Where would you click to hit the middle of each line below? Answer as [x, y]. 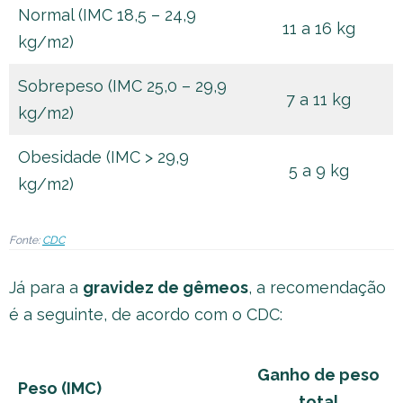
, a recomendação [317, 287]
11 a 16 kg [318, 28]
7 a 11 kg [318, 99]
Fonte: [26, 240]
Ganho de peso [318, 375]
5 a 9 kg [318, 170]
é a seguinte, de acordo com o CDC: [146, 314]
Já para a [46, 287]
